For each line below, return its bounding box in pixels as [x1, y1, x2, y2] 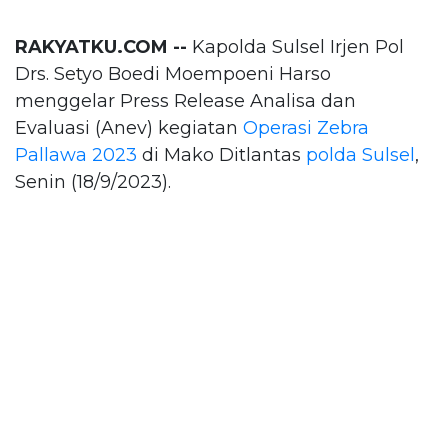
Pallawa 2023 [15, 143, 137, 166]
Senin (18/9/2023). [15, 170, 171, 193]
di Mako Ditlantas [137, 143, 306, 166]
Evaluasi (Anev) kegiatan [15, 116, 243, 139]
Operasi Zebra [243, 116, 369, 139]
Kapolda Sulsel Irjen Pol [187, 35, 404, 58]
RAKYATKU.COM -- [15, 35, 187, 58]
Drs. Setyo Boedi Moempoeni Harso [15, 62, 331, 85]
